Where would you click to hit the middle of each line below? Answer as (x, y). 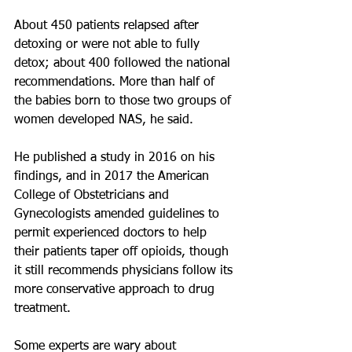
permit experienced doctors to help (112, 233)
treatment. (42, 309)
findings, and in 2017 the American (114, 177)
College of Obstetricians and (93, 196)
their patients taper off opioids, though (123, 252)
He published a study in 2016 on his (116, 158)
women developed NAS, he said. (104, 120)
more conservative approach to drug (116, 290)
